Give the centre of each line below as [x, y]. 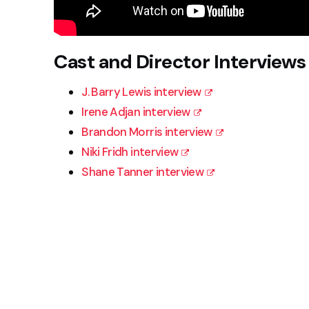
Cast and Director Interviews [180, 62]
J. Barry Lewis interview [141, 92]
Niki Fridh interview [130, 152]
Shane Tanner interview [143, 172]
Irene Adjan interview [136, 112]
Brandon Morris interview [147, 132]
